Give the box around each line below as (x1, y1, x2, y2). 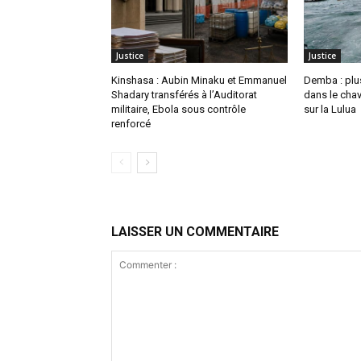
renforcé (111, 118, 151, 131)
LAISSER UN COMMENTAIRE (111, 224, 279, 240)
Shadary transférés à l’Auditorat (111, 89, 257, 102)
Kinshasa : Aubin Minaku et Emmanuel (111, 74, 287, 87)
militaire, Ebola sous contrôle (111, 103, 246, 116)
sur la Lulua (303, 103, 356, 116)
